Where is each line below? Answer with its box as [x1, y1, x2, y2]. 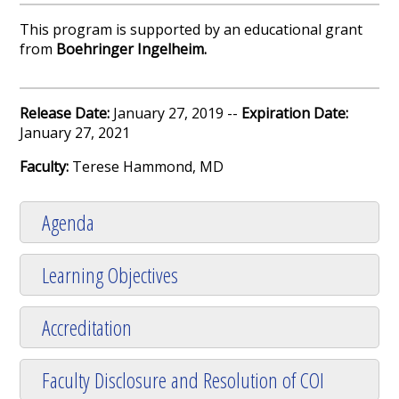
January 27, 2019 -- [113, 103, 242, 124]
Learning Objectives [42, 260, 179, 290]
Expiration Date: [241, 103, 349, 124]
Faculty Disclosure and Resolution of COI [42, 365, 325, 395]
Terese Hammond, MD [72, 157, 224, 177]
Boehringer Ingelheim [56, 39, 205, 60]
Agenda [42, 208, 95, 238]
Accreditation [42, 313, 133, 343]
